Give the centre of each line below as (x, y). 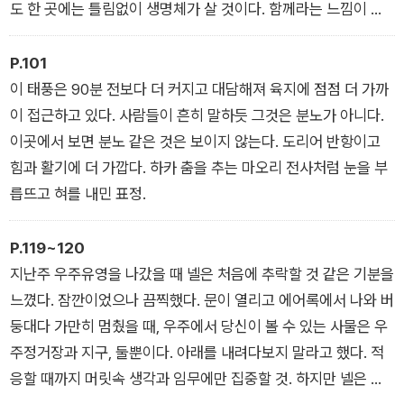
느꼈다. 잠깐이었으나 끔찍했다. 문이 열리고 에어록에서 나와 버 (202, 299)
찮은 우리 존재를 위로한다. (92, 34)
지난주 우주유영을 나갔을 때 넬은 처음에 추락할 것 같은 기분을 (202, 273)
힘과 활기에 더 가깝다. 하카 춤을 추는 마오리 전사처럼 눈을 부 (199, 167)
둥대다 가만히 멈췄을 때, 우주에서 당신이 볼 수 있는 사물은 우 (199, 326)
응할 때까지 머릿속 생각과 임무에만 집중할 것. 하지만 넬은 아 (197, 378)
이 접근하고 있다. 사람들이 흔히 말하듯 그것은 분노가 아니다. (197, 115)
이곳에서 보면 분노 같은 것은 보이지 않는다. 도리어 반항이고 (195, 141)
